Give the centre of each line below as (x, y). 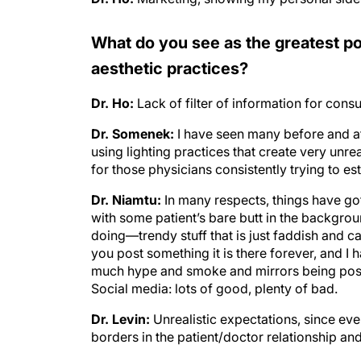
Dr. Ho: (112, 87)
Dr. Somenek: (134, 118)
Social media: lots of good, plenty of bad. (214, 272)
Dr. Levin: (120, 303)
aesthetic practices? (170, 52)
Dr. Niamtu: (126, 184)
